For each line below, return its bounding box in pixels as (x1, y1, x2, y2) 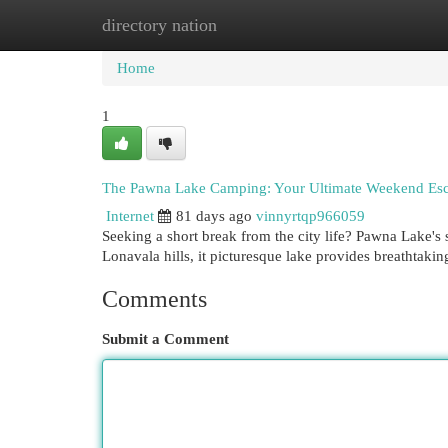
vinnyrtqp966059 (256, 208, 365, 224)
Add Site (339, 17, 393, 33)
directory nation (102, 15, 217, 35)
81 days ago (176, 208, 252, 224)
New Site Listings (200, 17, 309, 33)
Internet (106, 208, 154, 224)
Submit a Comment (102, 331, 229, 347)
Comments (102, 286, 207, 312)
